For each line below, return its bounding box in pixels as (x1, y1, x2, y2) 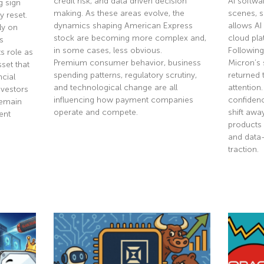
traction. (228, 145, 259, 154)
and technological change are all (53, 83, 177, 93)
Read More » (53, 136, 98, 144)
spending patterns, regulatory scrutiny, (53, 71, 197, 80)
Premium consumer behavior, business (53, 58, 201, 68)
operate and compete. (53, 108, 138, 117)
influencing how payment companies (53, 95, 193, 105)
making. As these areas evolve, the (53, 9, 184, 18)
